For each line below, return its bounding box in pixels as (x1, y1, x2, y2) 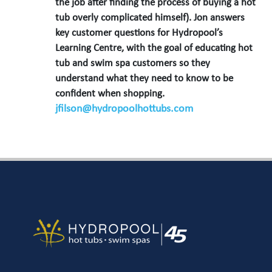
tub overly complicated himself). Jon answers (55, 13, 245, 24)
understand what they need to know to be (55, 73, 234, 84)
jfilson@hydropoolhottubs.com (55, 103, 194, 115)
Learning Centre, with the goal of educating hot (55, 43, 253, 54)
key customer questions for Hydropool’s (55, 28, 223, 39)
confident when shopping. (55, 89, 165, 100)
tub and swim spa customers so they (55, 58, 211, 69)
